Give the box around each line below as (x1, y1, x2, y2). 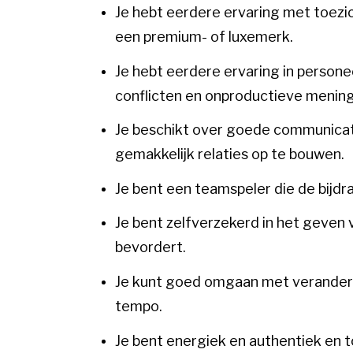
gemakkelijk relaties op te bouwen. (115, 146, 344, 163)
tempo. (115, 298, 162, 315)
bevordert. (115, 239, 186, 256)
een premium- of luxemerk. (115, 28, 293, 46)
